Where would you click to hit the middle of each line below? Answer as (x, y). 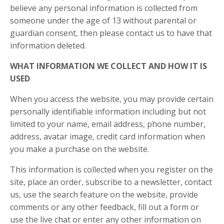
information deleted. (48, 45)
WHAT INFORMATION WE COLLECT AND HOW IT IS (108, 66)
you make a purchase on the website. (79, 149)
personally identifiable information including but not (108, 111)
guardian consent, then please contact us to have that (111, 33)
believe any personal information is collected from (104, 8)
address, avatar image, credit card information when (107, 136)
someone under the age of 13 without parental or (103, 20)
